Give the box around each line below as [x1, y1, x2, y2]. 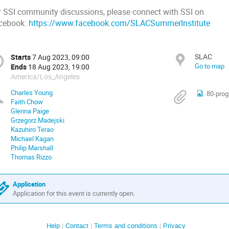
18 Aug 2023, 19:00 [28, 62, 89, 72]
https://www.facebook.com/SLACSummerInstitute [29, 17, 210, 29]
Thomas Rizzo [11, 152, 52, 162]
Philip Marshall [11, 143, 53, 153]
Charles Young [11, 88, 53, 98]
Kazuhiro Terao [11, 125, 54, 134]
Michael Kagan [11, 134, 54, 144]
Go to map [195, 61, 224, 71]
